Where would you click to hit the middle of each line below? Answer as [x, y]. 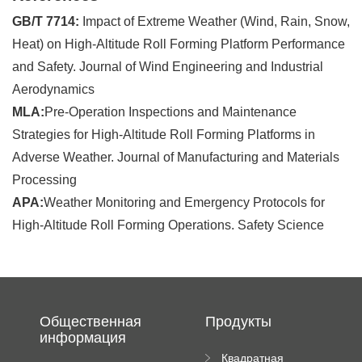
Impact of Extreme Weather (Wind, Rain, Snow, [215, 21]
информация [83, 337]
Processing [44, 179]
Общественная [90, 321]
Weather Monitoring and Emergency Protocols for [184, 202]
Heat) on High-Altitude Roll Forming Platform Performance [179, 44]
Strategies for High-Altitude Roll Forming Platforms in [164, 134]
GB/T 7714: [46, 21]
